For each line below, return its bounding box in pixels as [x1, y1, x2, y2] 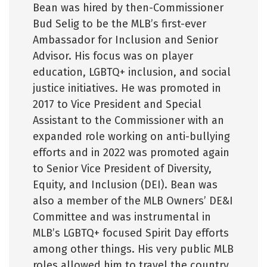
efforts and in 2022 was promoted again [33, 146, 229, 159]
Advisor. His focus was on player [33, 49, 193, 63]
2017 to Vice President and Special [33, 98, 201, 111]
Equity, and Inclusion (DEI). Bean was [33, 178, 218, 191]
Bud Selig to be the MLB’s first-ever [33, 17, 206, 30]
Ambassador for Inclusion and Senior [33, 33, 218, 46]
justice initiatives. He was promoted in [33, 82, 221, 95]
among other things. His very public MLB [33, 243, 234, 256]
